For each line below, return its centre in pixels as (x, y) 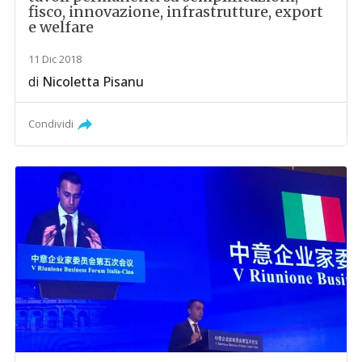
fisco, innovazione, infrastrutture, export (176, 11)
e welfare (61, 27)
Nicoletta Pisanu (93, 81)
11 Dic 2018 (55, 59)
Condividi (51, 123)
